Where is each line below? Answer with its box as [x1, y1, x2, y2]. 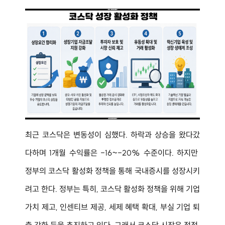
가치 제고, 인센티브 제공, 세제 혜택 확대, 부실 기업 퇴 [25, 201, 200, 212]
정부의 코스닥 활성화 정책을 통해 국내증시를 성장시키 [25, 165, 200, 176]
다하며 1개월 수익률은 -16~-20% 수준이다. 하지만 [25, 147, 200, 158]
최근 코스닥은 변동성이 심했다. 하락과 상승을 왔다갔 [25, 129, 200, 140]
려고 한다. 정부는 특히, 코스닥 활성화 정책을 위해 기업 [25, 183, 200, 194]
